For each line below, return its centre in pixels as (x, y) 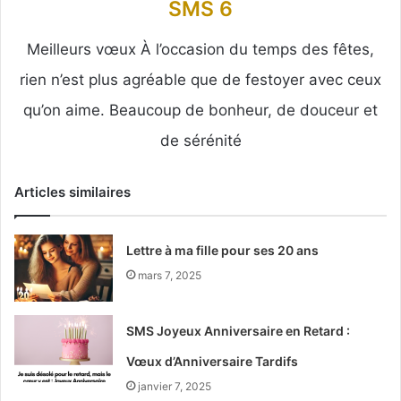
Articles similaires (73, 192)
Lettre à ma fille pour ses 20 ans (223, 250)
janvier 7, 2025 (175, 386)
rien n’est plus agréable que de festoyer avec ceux (200, 79)
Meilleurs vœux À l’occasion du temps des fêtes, (200, 49)
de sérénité (200, 140)
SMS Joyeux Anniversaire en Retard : (239, 330)
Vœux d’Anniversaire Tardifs (213, 361)
